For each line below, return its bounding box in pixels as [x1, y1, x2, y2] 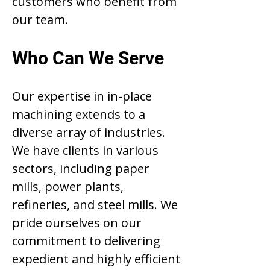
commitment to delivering [12, 233, 160, 249]
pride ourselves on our [12, 215, 142, 231]
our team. [12, 11, 74, 28]
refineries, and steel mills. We [12, 196, 178, 213]
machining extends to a [12, 106, 145, 122]
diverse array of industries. [12, 124, 165, 140]
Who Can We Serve [12, 48, 172, 69]
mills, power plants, [12, 178, 124, 195]
